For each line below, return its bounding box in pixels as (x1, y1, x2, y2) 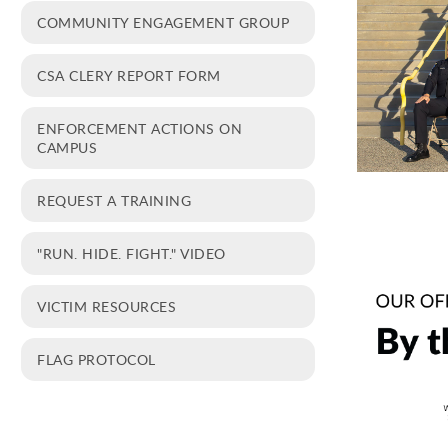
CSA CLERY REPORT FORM (37, 65, 221, 85)
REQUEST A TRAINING (37, 190, 191, 210)
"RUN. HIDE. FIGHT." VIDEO (37, 243, 226, 263)
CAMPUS (37, 137, 97, 157)
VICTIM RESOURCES (37, 296, 176, 316)
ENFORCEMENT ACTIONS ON (37, 118, 242, 138)
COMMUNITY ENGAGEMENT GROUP (37, 12, 289, 32)
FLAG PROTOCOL (37, 349, 156, 369)
